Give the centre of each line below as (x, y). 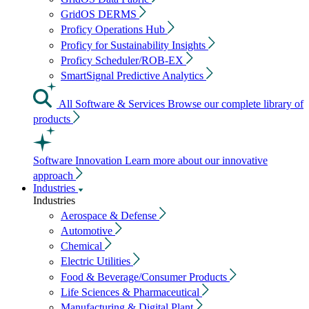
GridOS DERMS (100, 14)
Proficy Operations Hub (114, 30)
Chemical (83, 246)
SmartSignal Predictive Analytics (133, 76)
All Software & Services (113, 104)
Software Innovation (78, 160)
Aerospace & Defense (110, 215)
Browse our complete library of (236, 104)
